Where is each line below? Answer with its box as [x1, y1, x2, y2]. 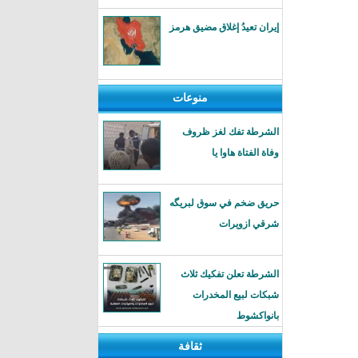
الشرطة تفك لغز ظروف [182, 126, 279, 137]
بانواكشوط [237, 310, 279, 321]
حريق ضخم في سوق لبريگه [169, 197, 279, 209]
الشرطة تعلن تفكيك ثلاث [181, 268, 279, 280]
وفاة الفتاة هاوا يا [212, 147, 279, 158]
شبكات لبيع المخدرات [193, 289, 279, 300]
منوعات [173, 92, 208, 104]
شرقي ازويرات [219, 218, 279, 229]
